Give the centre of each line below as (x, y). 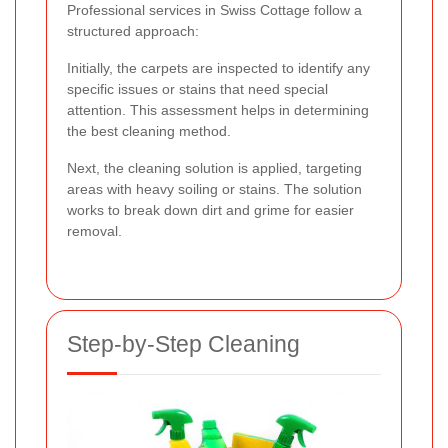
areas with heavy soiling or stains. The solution (214, 188)
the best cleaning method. (149, 130)
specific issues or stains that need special (197, 88)
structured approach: (133, 30)
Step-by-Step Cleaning (183, 343)
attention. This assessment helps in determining (218, 109)
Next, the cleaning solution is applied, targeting (214, 167)
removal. (94, 230)
